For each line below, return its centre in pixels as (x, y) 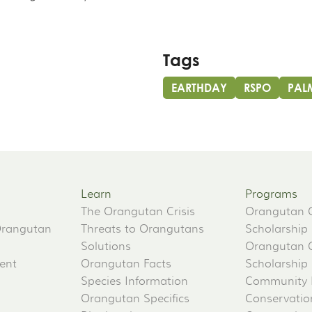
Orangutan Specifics (135, 299)
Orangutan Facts (126, 264)
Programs (271, 195)
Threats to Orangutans (142, 229)
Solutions (106, 247)
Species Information (134, 282)
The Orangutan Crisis (138, 212)
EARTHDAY (199, 88)
